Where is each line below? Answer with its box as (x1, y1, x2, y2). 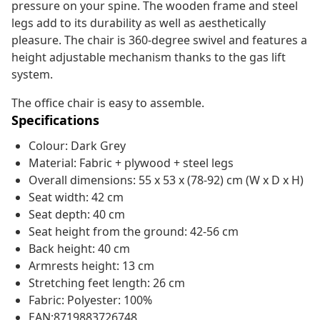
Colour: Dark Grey (29, 138, 126, 154)
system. (11, 66, 53, 83)
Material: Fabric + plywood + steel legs (29, 155, 234, 171)
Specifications (11, 111, 99, 129)
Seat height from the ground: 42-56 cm (29, 224, 239, 240)
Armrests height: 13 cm (29, 258, 154, 274)
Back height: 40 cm (29, 241, 130, 257)
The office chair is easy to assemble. (11, 95, 204, 111)
